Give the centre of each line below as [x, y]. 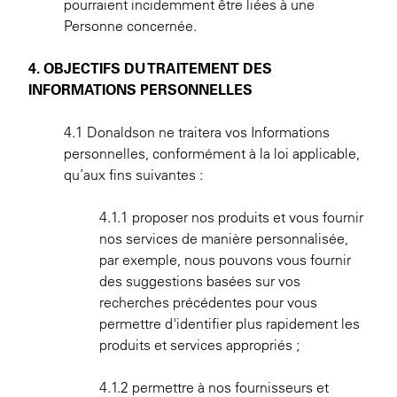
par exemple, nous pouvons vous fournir [225, 260]
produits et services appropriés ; [199, 345]
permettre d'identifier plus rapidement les [230, 323]
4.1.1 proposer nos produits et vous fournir [231, 217]
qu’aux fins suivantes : [133, 175]
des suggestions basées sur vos [200, 281]
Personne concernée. [130, 26]
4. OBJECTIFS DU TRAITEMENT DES [150, 68]
